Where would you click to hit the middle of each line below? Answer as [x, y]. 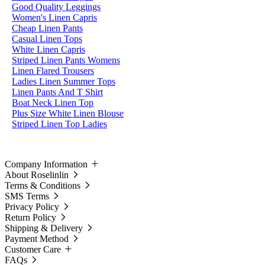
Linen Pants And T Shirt [57, 92]
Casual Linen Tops [47, 39]
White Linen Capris [49, 49]
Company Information [46, 164]
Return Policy [30, 217]
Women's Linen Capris [54, 17]
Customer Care [33, 249]
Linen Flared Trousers [53, 71]
